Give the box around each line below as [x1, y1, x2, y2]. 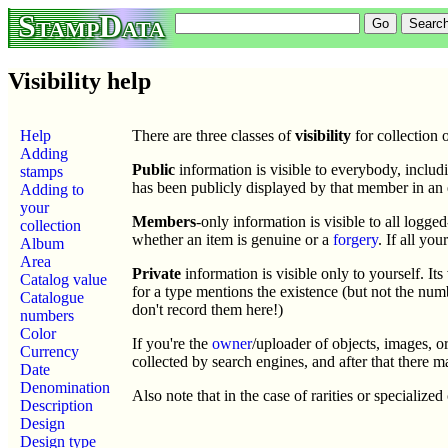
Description [20, 396, 93, 414]
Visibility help [8, 67, 151, 94]
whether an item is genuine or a [132, 230, 333, 248]
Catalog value [20, 270, 107, 288]
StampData [18, 8, 165, 44]
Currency [20, 342, 79, 360]
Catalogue [20, 288, 84, 306]
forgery [333, 230, 378, 248]
